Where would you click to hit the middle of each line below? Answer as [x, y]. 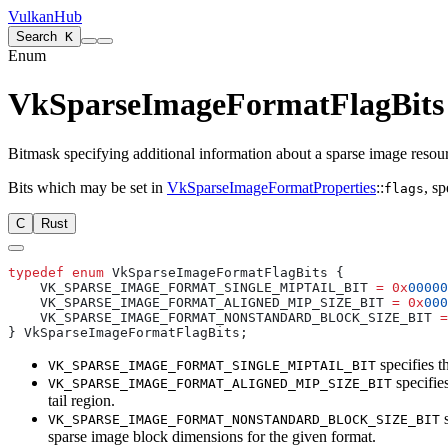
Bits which [44, 187]
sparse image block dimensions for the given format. [212, 436]
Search [36, 36]
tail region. [81, 400]
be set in [137, 187]
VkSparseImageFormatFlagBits [226, 104]
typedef [36, 272]
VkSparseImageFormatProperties [271, 187]
